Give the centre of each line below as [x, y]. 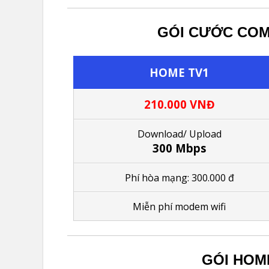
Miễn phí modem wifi [180, 206]
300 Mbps [179, 148]
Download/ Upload [179, 134]
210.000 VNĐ [179, 104]
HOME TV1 [180, 72]
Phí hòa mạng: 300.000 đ [179, 177]
